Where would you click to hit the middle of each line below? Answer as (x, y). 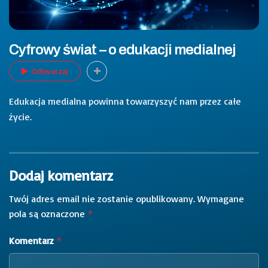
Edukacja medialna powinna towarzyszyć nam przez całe (125, 101)
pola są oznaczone (48, 213)
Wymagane (221, 198)
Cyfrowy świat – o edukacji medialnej (123, 50)
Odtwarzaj (50, 71)
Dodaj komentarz (61, 175)
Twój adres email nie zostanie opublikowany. (102, 198)
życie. (20, 116)
